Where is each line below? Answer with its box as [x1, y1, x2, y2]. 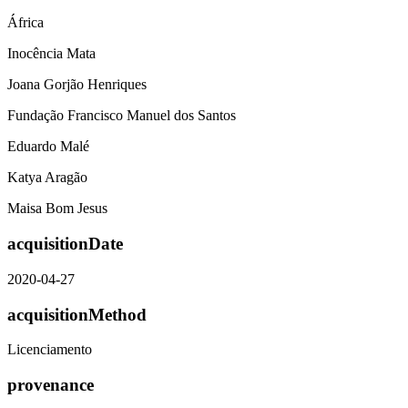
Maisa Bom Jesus [7, 200, 107, 217]
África [7, 15, 44, 31]
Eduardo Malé [7, 138, 89, 155]
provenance [7, 374, 94, 394]
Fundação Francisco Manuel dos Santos [7, 107, 236, 124]
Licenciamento [7, 342, 92, 358]
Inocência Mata [7, 46, 96, 62]
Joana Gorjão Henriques [7, 76, 147, 93]
